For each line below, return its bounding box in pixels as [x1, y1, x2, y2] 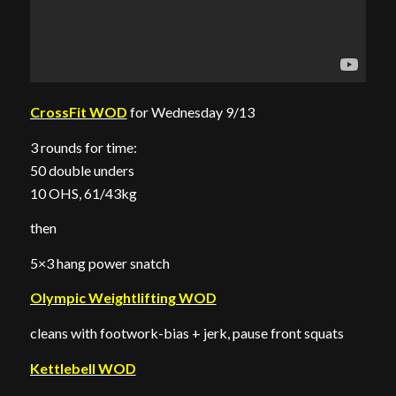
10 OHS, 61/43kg [29, 184, 137, 202]
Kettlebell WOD [29, 359, 136, 377]
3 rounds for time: [29, 138, 137, 156]
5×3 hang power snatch [29, 254, 170, 271]
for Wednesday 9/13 [126, 103, 255, 121]
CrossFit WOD [29, 103, 127, 121]
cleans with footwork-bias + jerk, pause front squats [29, 324, 344, 341]
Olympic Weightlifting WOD [29, 289, 217, 307]
